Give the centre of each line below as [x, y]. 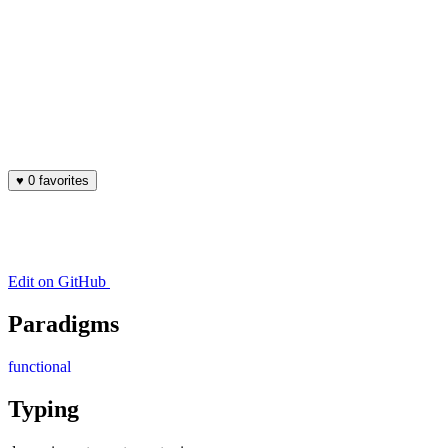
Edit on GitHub [57, 281]
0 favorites [64, 180]
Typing [43, 408]
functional [39, 366]
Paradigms [63, 323]
